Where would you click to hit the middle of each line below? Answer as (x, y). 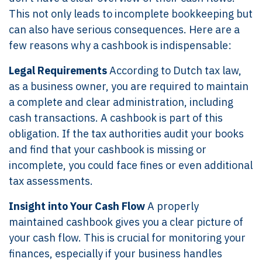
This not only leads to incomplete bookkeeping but (131, 13)
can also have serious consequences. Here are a (124, 29)
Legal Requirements (59, 70)
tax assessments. (51, 181)
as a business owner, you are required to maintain (129, 86)
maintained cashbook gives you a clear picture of (126, 222)
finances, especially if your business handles (116, 253)
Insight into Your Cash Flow (78, 206)
